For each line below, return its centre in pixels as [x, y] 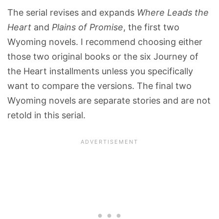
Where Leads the [173, 12]
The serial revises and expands [72, 12]
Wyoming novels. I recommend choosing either [105, 42]
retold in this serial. [46, 115]
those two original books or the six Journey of [103, 56]
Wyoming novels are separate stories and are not [109, 100]
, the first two [151, 27]
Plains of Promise [88, 27]
